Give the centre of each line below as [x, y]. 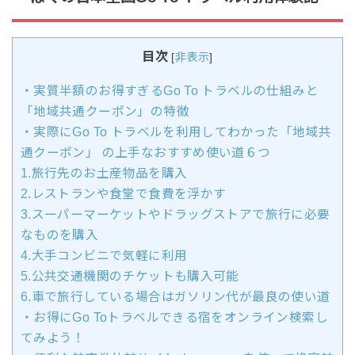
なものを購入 [59, 235]
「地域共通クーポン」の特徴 [105, 111]
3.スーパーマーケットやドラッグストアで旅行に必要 [175, 214]
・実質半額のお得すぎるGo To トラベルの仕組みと [170, 90]
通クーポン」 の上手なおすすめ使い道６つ [145, 152]
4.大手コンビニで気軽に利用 [104, 255]
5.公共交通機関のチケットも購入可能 [130, 276]
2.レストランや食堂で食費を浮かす [123, 193]
